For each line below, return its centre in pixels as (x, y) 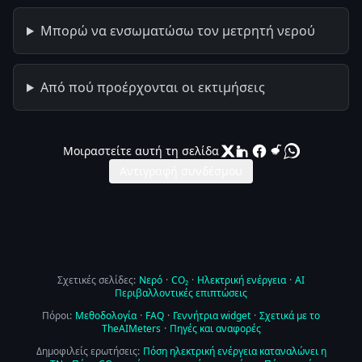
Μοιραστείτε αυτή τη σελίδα (141, 151)
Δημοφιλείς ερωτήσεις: (88, 351)
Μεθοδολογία (106, 316)
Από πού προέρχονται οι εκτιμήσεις (152, 87)
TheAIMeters (131, 328)
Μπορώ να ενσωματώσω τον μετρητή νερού (177, 31)
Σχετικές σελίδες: (97, 280)
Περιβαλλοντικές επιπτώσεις (181, 293)
